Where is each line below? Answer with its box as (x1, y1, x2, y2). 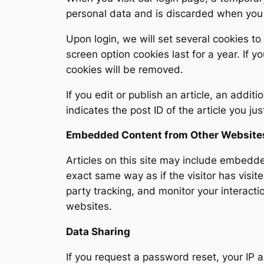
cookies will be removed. (66, 63, 183, 75)
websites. (66, 200, 112, 213)
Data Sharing (66, 226, 130, 238)
